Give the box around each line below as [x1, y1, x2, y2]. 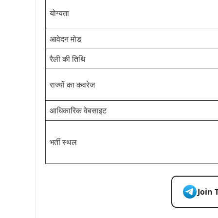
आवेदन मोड [50, 33, 81, 44]
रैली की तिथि [50, 53, 86, 64]
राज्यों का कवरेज [50, 79, 95, 90]
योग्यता [50, 7, 69, 18]
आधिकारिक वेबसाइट [50, 105, 107, 116]
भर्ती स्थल [50, 136, 77, 147]
